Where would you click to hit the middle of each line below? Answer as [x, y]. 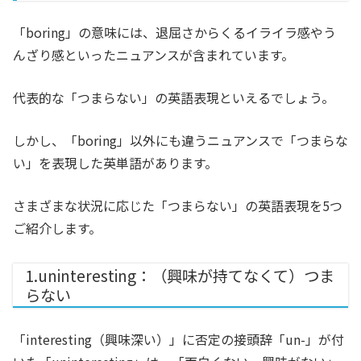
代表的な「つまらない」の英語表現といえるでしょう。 [174, 98]
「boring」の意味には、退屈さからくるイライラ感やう [174, 33]
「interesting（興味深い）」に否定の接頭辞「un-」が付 [178, 340]
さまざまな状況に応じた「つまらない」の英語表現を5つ [178, 206]
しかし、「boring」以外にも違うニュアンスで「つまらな [180, 141]
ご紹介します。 [57, 228]
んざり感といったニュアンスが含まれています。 [154, 55]
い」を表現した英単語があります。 [115, 163]
